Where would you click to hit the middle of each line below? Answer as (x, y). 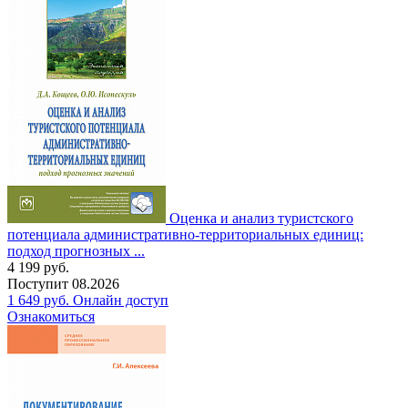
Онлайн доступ (121, 300)
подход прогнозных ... (76, 250)
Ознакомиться (51, 316)
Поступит (40, 283)
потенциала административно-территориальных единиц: (185, 234)
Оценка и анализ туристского (261, 218)
